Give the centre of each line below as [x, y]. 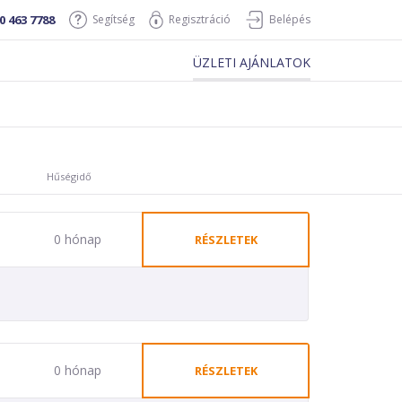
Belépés [290, 19]
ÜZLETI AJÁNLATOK [252, 62]
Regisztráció [200, 19]
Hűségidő [69, 176]
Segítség [114, 19]
